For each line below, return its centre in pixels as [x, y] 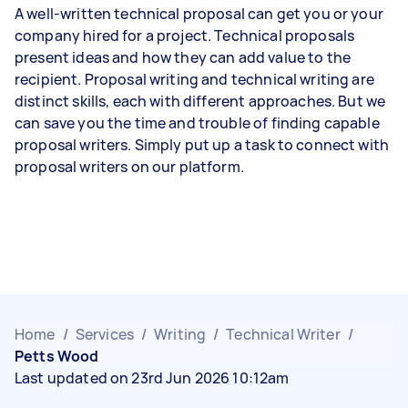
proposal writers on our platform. [129, 167]
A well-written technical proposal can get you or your [199, 14]
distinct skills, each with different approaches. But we [200, 101]
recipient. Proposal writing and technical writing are [194, 79]
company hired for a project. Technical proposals [185, 36]
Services [104, 334]
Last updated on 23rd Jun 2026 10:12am [152, 378]
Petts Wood [57, 356]
